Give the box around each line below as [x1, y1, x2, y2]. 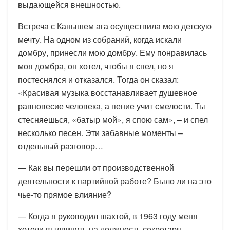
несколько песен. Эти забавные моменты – [18, 126, 183, 139]
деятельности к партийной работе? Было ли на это [18, 175, 212, 187]
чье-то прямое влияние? [18, 188, 111, 200]
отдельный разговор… [18, 140, 103, 152]
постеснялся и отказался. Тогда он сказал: [18, 73, 179, 85]
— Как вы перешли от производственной [18, 161, 174, 174]
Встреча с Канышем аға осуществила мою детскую [18, 20, 212, 32]
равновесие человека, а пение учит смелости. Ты [18, 100, 205, 112]
